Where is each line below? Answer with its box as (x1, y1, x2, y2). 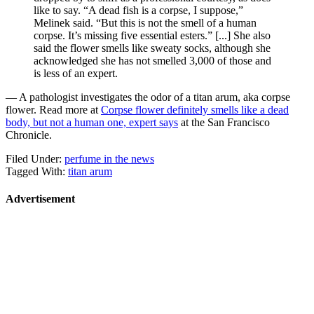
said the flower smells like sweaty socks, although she (34, 41, 271, 54)
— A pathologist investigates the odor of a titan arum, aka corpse (6, 90, 290, 103)
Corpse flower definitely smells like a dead (101, 103, 289, 116)
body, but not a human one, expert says (6, 116, 178, 128)
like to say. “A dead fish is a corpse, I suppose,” (34, 4, 243, 16)
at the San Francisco (178, 116, 270, 128)
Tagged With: (6, 165, 68, 177)
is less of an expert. (34, 67, 118, 79)
